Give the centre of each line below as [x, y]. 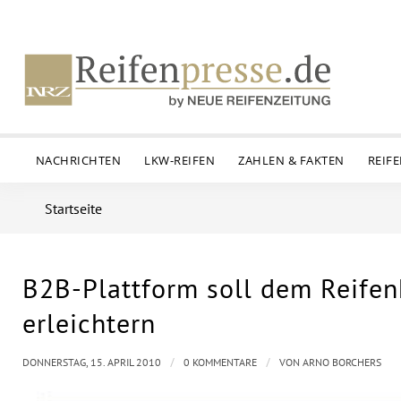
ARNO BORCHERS [342, 362]
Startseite [73, 209]
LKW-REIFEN [180, 160]
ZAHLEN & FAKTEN [291, 160]
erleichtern [89, 323]
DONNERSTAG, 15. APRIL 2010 [92, 362]
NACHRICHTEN [78, 160]
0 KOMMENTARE [220, 362]
